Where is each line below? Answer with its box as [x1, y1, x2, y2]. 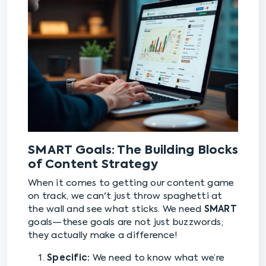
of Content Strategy [28, 159, 158, 172]
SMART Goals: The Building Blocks [28, 145, 238, 157]
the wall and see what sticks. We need [28, 205, 204, 214]
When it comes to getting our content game [28, 179, 235, 188]
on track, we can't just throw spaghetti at [28, 192, 223, 201]
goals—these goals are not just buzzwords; [28, 218, 224, 227]
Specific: [47, 254, 90, 263]
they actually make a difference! [28, 231, 178, 240]
